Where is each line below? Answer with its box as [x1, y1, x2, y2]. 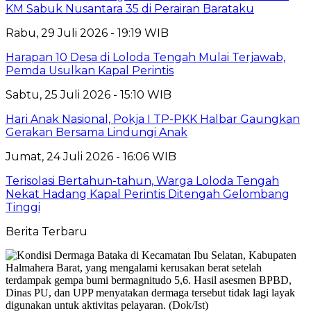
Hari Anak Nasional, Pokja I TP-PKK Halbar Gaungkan [6, 112, 300, 126]
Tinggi [6, 200, 40, 214]
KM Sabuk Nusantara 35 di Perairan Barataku [6, 1, 254, 15]
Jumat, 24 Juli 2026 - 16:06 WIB [6, 149, 176, 163]
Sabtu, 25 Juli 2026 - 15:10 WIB [6, 87, 171, 101]
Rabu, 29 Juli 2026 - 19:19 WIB [6, 26, 169, 40]
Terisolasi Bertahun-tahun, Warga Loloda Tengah [6, 174, 279, 187]
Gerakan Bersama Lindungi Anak [6, 125, 187, 139]
